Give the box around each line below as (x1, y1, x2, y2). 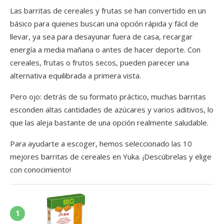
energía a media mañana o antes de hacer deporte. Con (10, 44, 200, 54)
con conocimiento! (10, 164, 71, 174)
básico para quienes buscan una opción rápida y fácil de (10, 18, 198, 28)
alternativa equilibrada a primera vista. (10, 70, 141, 80)
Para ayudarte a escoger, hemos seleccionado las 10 (10, 138, 192, 148)
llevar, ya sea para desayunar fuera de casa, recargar (10, 31, 192, 41)
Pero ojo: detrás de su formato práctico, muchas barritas (10, 91, 206, 101)
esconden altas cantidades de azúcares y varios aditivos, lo (10, 104, 213, 114)
